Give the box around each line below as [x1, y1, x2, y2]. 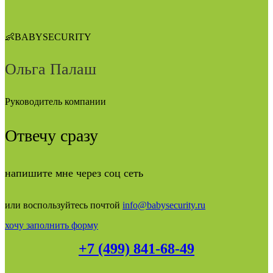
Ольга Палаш [5, 60, 96, 79]
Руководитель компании [5, 96, 106, 107]
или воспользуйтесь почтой [5, 200, 122, 211]
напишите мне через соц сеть [5, 167, 143, 180]
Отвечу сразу [5, 126, 98, 146]
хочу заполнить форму [5, 220, 98, 231]
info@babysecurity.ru [122, 200, 205, 211]
